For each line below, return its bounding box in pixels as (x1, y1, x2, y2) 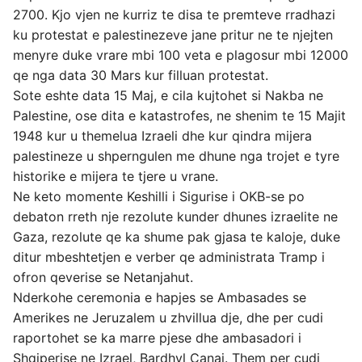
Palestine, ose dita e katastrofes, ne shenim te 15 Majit (13, 107, 346, 124)
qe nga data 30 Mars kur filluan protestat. (13, 67, 268, 83)
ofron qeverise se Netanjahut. (13, 269, 193, 285)
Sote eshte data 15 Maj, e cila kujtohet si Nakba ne (13, 87, 323, 103)
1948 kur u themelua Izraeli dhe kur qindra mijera (13, 128, 312, 144)
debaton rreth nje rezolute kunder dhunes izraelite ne (13, 208, 338, 225)
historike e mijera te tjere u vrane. (13, 168, 218, 184)
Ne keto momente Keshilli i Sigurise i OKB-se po (13, 188, 305, 204)
